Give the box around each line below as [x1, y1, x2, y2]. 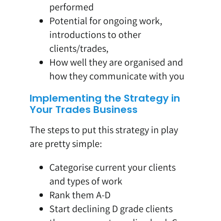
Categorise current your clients [49, 161, 176, 174]
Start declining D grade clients [49, 202, 173, 216]
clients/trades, [49, 42, 109, 55]
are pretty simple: [29, 137, 102, 150]
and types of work [49, 175, 122, 188]
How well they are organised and [49, 56, 183, 69]
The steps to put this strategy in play [29, 123, 178, 137]
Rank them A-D [49, 188, 110, 202]
